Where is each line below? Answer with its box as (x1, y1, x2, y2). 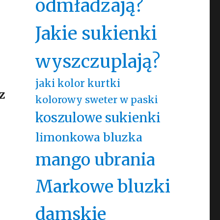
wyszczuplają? (35, 51, 160, 73)
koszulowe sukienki (35, 110, 161, 126)
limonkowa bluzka (35, 130, 142, 144)
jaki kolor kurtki (35, 77, 120, 90)
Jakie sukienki (35, 23, 157, 45)
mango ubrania (35, 149, 155, 170)
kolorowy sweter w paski (35, 93, 158, 106)
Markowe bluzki (35, 175, 170, 197)
